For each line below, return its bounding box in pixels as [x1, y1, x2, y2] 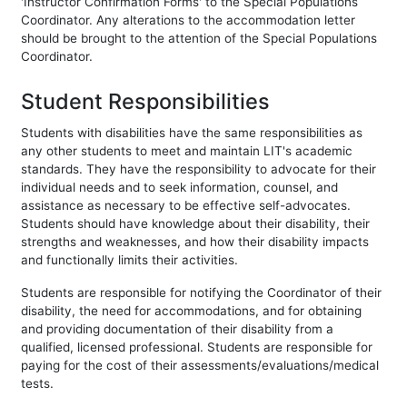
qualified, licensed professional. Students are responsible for [21, 339, 372, 354]
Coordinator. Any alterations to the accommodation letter [21, 12, 355, 27]
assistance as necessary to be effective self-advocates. [21, 197, 351, 213]
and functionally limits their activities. [21, 252, 238, 267]
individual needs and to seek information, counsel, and [21, 179, 338, 194]
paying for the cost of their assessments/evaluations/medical [21, 357, 379, 372]
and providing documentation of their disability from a [21, 321, 333, 336]
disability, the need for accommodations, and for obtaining [21, 303, 362, 318]
